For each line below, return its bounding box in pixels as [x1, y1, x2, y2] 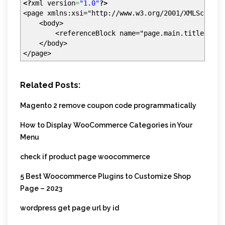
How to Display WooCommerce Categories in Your [20, 121, 192, 129]
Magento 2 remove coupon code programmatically [20, 101, 196, 109]
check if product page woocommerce [20, 152, 150, 161]
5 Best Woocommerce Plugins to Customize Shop [20, 172, 191, 180]
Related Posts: [20, 80, 80, 90]
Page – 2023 [20, 184, 62, 192]
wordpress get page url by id [20, 203, 119, 212]
